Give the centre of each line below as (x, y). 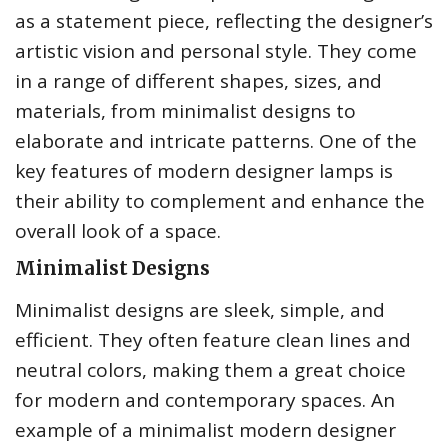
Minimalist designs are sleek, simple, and (200, 310)
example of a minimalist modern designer (205, 430)
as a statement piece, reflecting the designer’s (224, 21)
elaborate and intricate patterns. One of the (216, 141)
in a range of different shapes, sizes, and (198, 81)
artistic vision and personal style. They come (216, 51)
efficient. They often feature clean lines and (213, 340)
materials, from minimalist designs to (185, 111)
